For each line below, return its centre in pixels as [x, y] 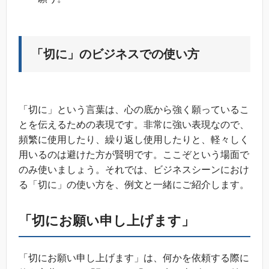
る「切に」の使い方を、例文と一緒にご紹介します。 [134, 184]
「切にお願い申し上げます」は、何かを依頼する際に [134, 258]
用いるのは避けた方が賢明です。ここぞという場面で [134, 154]
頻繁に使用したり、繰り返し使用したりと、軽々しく [134, 139]
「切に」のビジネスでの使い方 [115, 54]
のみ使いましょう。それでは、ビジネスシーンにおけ [134, 169]
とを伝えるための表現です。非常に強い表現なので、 [134, 124]
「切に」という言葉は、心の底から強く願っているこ [134, 109]
